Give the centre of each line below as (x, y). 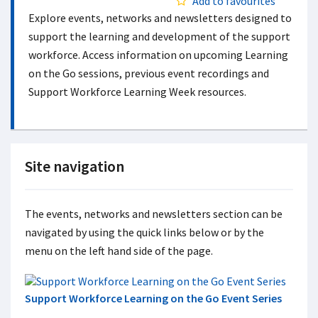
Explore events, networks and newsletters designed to (160, 18)
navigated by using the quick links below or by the (144, 232)
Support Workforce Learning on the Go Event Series (153, 298)
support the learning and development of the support (159, 36)
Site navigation (75, 166)
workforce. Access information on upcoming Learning (158, 55)
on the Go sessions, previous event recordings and (149, 73)
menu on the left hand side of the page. (120, 251)
